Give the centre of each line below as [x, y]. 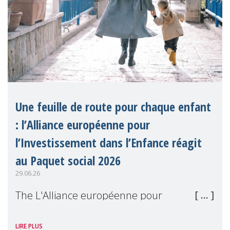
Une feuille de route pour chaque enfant [113, 107]
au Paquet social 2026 [68, 161]
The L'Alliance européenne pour [89, 195]
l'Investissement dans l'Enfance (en [96, 213]
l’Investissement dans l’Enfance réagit [109, 143]
